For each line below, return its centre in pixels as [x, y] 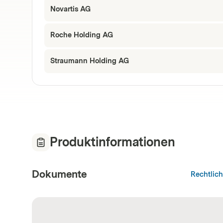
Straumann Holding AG [90, 61]
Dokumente [59, 174]
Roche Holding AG [82, 35]
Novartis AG [70, 9]
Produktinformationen [112, 142]
